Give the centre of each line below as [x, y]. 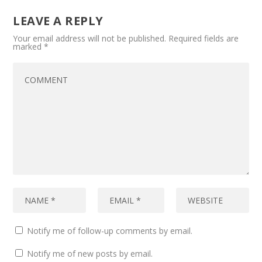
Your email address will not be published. [90, 39]
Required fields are [204, 39]
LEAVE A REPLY [58, 21]
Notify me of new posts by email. [90, 254]
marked [29, 47]
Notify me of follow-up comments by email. [110, 231]
